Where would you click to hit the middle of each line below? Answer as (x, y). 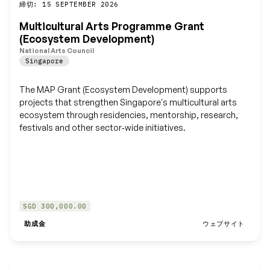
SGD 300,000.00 (55, 206)
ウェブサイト (224, 224)
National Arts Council (57, 50)
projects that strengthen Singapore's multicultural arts (128, 102)
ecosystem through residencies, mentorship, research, (129, 115)
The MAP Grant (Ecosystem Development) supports (124, 89)
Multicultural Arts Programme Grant (112, 26)
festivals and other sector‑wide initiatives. (103, 127)
